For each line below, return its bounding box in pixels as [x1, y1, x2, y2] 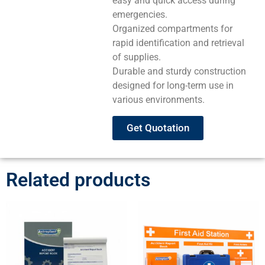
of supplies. [112, 51, 161, 63]
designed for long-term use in [112, 80, 234, 92]
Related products [6, 168, 150, 191]
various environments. [112, 94, 205, 106]
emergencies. [112, 9, 168, 21]
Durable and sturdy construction [112, 66, 247, 77]
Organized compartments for [112, 23, 233, 35]
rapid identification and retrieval [112, 37, 245, 49]
